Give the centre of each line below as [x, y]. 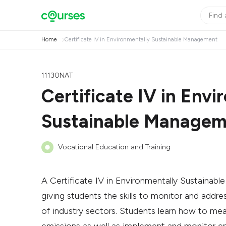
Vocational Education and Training [114, 147]
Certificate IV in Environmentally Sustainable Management [141, 40]
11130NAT [57, 75]
